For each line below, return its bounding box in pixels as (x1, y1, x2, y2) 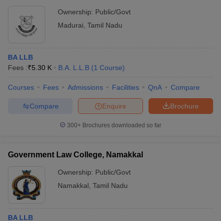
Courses (8, 83, 34, 91)
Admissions (68, 83, 103, 91)
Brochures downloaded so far (81, 122, 161, 129)
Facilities (112, 83, 139, 91)
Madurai (58, 21, 83, 29)
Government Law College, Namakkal (8, 150, 143, 159)
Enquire (102, 102, 126, 110)
